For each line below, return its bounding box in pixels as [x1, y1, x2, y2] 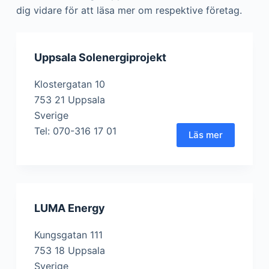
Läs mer [189, 129, 223, 141]
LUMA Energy [34, 202, 105, 214]
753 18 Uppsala [34, 244, 105, 256]
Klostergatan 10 [34, 78, 105, 90]
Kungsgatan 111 [34, 229, 103, 241]
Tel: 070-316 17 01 [34, 125, 116, 137]
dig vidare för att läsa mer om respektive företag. [16, 4, 242, 16]
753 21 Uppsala [34, 94, 105, 106]
